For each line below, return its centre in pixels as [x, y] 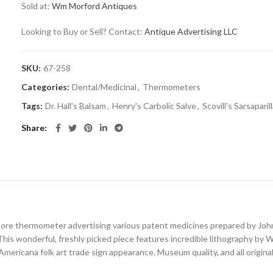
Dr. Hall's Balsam [76, 106]
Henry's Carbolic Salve [154, 106]
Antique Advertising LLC [191, 31]
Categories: [47, 87]
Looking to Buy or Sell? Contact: [83, 31]
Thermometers [172, 87]
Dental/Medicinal [105, 87]
